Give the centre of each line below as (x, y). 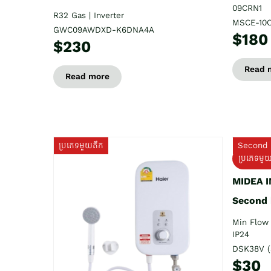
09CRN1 (247, 8)
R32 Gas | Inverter (89, 15)
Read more (87, 76)
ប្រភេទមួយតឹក (81, 145)
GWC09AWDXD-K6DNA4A (104, 30)
